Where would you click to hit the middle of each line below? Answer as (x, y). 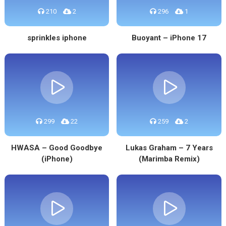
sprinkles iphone (57, 38)
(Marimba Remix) (169, 159)
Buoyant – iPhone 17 (169, 38)
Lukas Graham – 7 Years (169, 148)
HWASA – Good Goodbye (57, 148)
